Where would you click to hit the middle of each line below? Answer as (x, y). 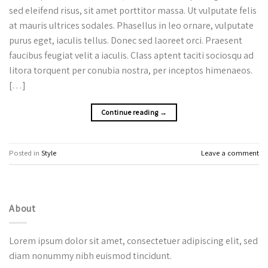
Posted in (25, 153)
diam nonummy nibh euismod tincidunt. (90, 256)
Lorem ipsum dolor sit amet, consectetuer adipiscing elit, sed (133, 241)
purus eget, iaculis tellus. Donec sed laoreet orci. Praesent (126, 40)
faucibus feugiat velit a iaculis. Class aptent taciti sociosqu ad (131, 55)
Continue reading (130, 112)
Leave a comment (230, 153)
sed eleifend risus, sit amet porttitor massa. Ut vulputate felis (133, 10)
